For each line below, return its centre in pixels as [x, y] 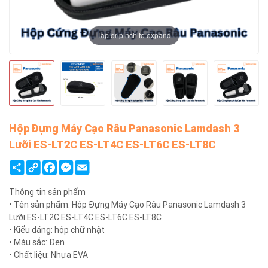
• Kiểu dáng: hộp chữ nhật [57, 229]
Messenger [90, 164]
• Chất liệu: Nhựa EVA [48, 255]
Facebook [71, 164]
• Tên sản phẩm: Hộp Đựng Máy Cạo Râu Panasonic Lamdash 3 [127, 204]
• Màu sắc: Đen [37, 242]
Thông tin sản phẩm [47, 192]
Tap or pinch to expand [134, 35]
